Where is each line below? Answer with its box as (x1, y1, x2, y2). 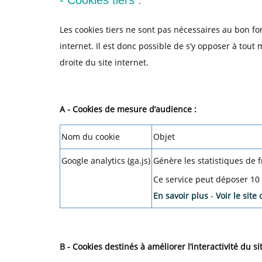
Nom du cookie (61, 131, 120, 142)
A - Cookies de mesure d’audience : (60, 104, 196, 115)
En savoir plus (153, 190, 211, 201)
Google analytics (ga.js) (61, 155, 150, 166)
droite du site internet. (60, 57, 149, 68)
